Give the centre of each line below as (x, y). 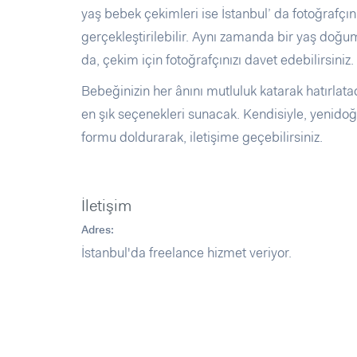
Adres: (98, 229)
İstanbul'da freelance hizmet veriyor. (186, 253)
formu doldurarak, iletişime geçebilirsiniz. (202, 137)
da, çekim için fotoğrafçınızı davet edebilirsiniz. (218, 60)
